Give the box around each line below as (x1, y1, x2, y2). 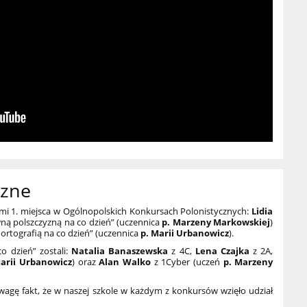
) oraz (72, 256, 99, 269)
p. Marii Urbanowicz (140, 227, 230, 240)
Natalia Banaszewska (71, 245, 169, 258)
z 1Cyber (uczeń (151, 256, 221, 269)
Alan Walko (99, 256, 151, 269)
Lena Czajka (195, 245, 249, 258)
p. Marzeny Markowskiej (162, 216, 271, 229)
